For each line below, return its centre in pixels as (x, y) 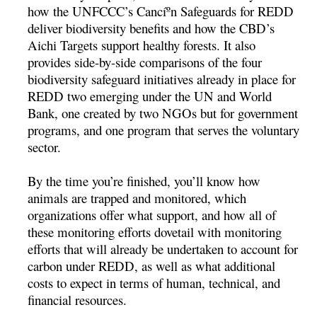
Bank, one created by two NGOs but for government (163, 113)
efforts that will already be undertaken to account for (163, 248)
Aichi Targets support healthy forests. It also (142, 45)
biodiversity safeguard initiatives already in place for (162, 79)
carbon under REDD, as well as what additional (152, 265)
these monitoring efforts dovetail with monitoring (155, 231)
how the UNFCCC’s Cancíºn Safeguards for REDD (161, 11)
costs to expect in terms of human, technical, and (154, 282)
